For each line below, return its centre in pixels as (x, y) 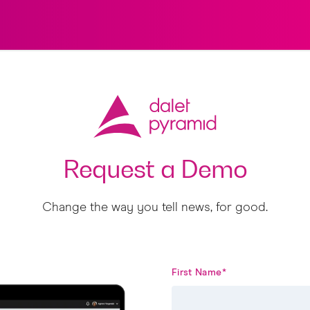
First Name (197, 273)
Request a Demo (155, 168)
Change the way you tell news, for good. (155, 208)
